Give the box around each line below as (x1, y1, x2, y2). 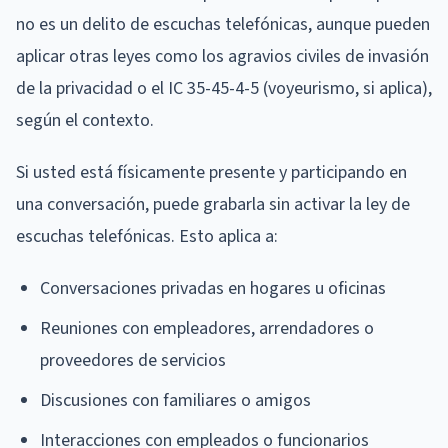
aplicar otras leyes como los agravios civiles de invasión (16, 43, 429, 69)
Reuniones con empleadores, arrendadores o (40, 315, 374, 341)
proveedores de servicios (40, 347, 226, 373)
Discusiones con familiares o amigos (40, 387, 311, 413)
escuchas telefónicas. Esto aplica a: (16, 223, 278, 249)
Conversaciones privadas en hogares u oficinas (40, 275, 386, 301)
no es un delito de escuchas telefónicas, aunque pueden (16, 11, 430, 37)
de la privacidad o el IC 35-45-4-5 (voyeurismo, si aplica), (16, 75, 432, 101)
